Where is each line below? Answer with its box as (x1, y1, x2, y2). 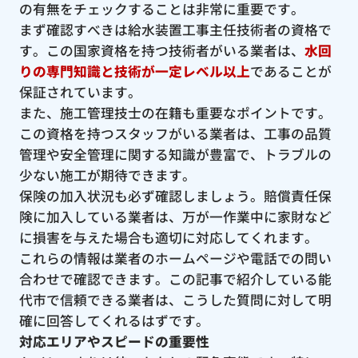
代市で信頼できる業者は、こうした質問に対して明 (18, 289, 332, 309)
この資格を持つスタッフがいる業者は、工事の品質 (18, 123, 332, 143)
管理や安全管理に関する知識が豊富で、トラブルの (18, 144, 332, 164)
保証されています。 (18, 82, 141, 101)
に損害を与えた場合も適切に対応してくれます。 (18, 227, 318, 247)
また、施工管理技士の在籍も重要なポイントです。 (18, 102, 332, 122)
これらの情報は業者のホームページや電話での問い (18, 248, 332, 268)
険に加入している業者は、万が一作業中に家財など (18, 206, 332, 226)
